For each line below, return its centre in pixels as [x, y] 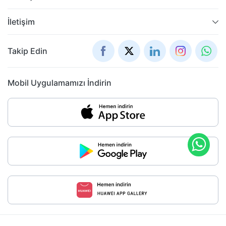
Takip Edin [27, 51]
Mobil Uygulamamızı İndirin [60, 82]
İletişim [21, 21]
